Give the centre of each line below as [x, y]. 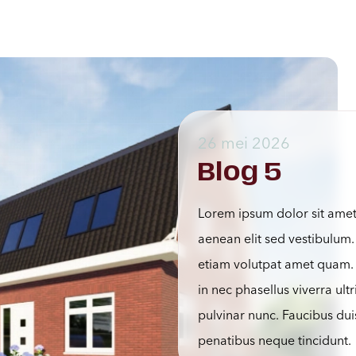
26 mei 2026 [244, 143]
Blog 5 [240, 172]
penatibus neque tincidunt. [275, 341]
